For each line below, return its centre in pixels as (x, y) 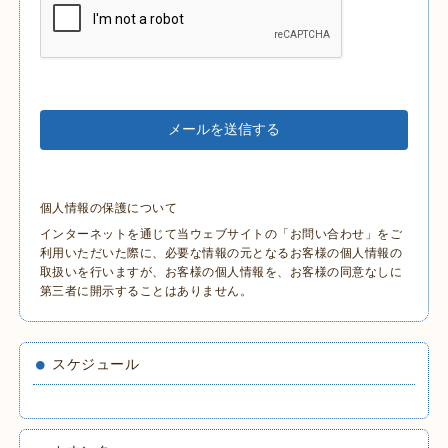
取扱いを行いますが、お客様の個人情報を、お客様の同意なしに (221, 271)
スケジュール (96, 363)
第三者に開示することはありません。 (146, 290)
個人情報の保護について (108, 207)
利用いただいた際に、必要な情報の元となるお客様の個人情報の (221, 252)
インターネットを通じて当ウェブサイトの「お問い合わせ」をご (221, 233)
